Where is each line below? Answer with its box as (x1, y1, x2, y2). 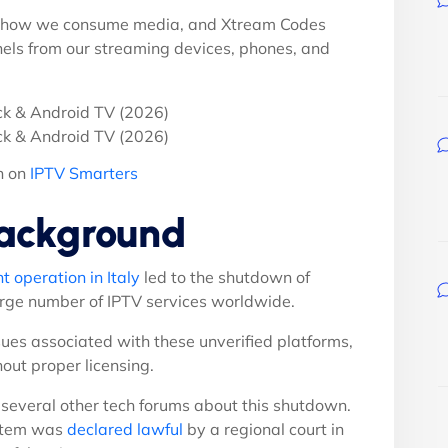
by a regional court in (183, 418, 344, 439)
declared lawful (67, 418, 183, 439)
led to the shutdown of (140, 266, 310, 287)
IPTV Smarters (30, 162, 138, 183)
